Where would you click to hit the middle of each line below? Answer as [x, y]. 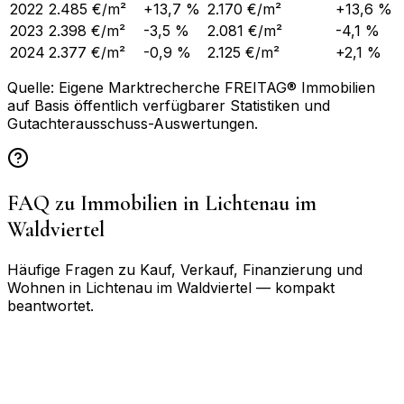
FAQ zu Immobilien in [106, 203]
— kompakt [293, 287]
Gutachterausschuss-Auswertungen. [133, 124]
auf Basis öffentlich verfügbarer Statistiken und [169, 106]
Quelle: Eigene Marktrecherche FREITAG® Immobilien [191, 88]
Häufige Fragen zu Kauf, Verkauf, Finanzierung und [185, 269]
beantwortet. [50, 305]
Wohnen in [46, 287]
